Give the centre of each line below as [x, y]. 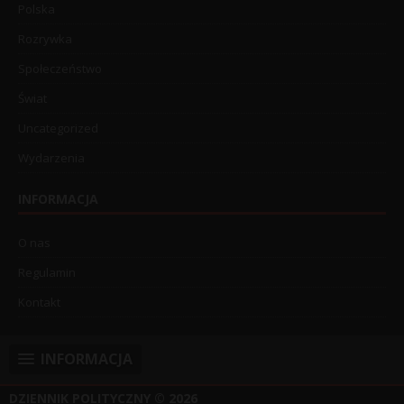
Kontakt [39, 302]
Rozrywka [45, 38]
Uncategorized [58, 128]
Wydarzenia [51, 157]
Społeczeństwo [60, 68]
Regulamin [47, 272]
